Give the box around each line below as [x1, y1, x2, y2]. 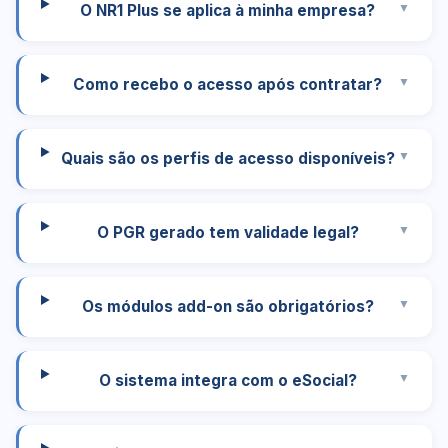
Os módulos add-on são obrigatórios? [81, 297, 374, 316]
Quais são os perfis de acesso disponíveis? [60, 149, 395, 168]
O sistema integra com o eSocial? [98, 371, 357, 390]
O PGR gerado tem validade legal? [96, 223, 359, 242]
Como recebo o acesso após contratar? [73, 75, 383, 94]
